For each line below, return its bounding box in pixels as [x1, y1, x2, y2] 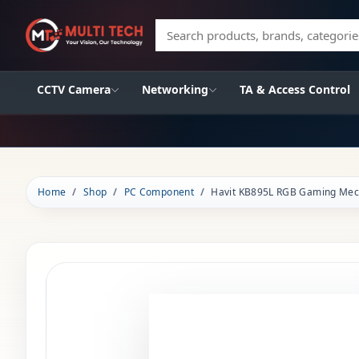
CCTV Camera [37, 82, 111, 97]
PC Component [123, 185, 194, 199]
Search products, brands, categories [154, 34, 350, 50]
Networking [142, 82, 208, 97]
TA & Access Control [240, 82, 350, 97]
